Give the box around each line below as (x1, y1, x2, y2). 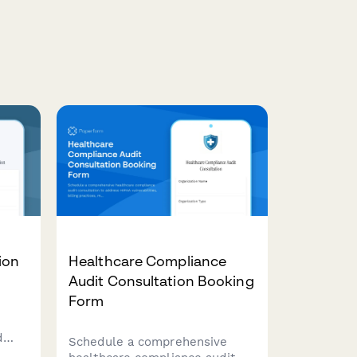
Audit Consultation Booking (69, 273, 254, 290)
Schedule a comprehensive (69, 335, 228, 350)
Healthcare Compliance (69, 253, 227, 270)
